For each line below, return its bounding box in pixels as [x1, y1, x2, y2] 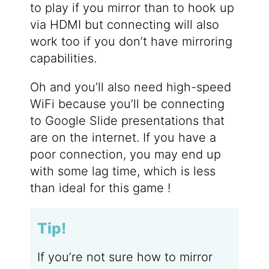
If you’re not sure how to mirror [37, 249, 213, 264]
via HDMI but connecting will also [29, 17, 219, 32]
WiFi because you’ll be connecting [29, 96, 225, 111]
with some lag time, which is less [29, 163, 216, 178]
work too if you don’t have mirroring [29, 34, 232, 49]
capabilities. [29, 50, 97, 65]
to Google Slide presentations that [29, 113, 225, 128]
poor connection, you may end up [29, 147, 221, 162]
